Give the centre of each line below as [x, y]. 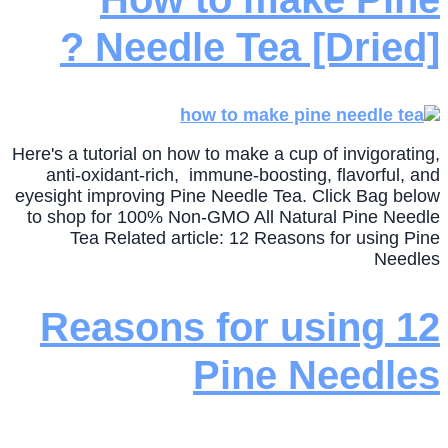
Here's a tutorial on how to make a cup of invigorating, [226, 153]
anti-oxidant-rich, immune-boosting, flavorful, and [243, 174]
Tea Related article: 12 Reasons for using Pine [255, 237]
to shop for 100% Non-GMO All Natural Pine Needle [233, 216]
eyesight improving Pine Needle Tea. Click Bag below [227, 195]
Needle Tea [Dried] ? [267, 47]
